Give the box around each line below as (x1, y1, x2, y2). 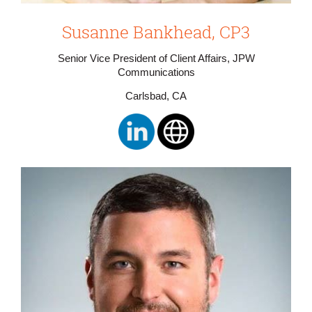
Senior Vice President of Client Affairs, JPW (57, 52, 255, 64)
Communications (117, 66, 195, 78)
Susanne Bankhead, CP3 (62, 20, 250, 43)
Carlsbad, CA (125, 91, 187, 102)
